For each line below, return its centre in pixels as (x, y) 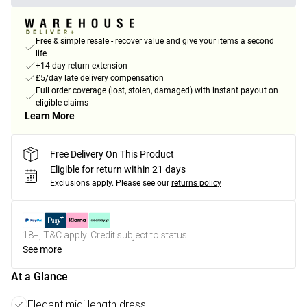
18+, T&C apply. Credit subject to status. (106, 235)
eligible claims (62, 103)
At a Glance (39, 277)
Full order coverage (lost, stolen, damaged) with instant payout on (157, 91)
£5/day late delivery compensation (100, 78)
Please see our (143, 183)
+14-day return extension (82, 66)
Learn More (50, 116)
